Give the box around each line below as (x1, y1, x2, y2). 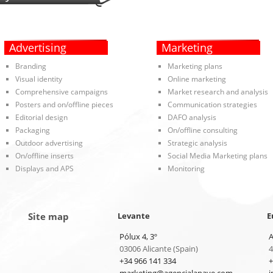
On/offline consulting (167, 125, 238, 136)
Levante (117, 210, 150, 222)
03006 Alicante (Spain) (119, 243, 198, 255)
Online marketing (167, 74, 226, 85)
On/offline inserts (15, 151, 74, 161)
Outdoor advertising (15, 138, 83, 149)
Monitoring (167, 163, 205, 174)
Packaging (15, 125, 50, 136)
